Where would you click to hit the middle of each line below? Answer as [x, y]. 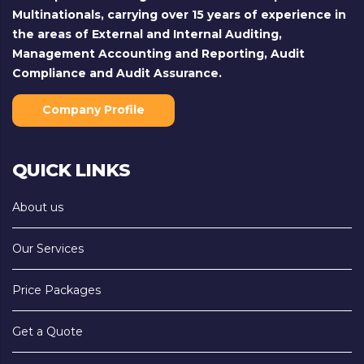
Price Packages [56, 290]
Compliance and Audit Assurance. [117, 73]
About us [38, 207]
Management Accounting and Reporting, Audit [158, 54]
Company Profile [93, 110]
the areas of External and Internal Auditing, [147, 34]
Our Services [48, 249]
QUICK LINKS [71, 170]
